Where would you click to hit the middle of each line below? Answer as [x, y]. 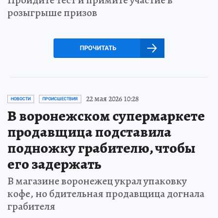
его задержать [54, 164]
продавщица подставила [89, 132]
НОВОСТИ [21, 99]
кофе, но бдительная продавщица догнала [106, 194]
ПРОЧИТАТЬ [98, 48]
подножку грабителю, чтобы [101, 148]
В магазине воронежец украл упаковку [97, 181]
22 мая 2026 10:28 [112, 99]
